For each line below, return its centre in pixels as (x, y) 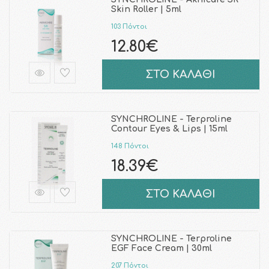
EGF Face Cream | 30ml (161, 248)
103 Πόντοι (129, 26)
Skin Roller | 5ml (146, 9)
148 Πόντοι (130, 146)
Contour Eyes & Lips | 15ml (169, 129)
